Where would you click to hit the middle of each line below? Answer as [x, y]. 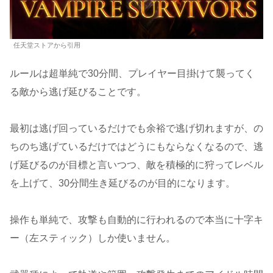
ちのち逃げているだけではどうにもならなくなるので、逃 [136, 146]
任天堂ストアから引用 [47, 45]
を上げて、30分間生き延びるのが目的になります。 [122, 183]
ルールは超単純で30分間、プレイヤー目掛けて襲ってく [132, 73]
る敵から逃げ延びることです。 [78, 91]
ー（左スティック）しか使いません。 [93, 238]
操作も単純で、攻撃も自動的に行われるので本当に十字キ [136, 219]
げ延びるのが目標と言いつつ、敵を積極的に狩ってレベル [136, 165]
